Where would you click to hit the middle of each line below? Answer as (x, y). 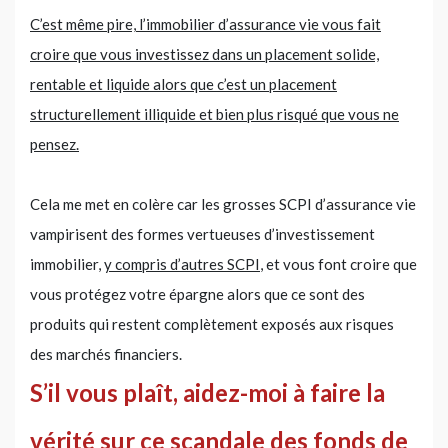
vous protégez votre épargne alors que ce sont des (197, 293)
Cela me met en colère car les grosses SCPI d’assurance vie (223, 203)
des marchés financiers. (106, 353)
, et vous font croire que (338, 263)
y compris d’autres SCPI (182, 263)
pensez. (54, 143)
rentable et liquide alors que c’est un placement (183, 83)
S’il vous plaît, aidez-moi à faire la (207, 392)
